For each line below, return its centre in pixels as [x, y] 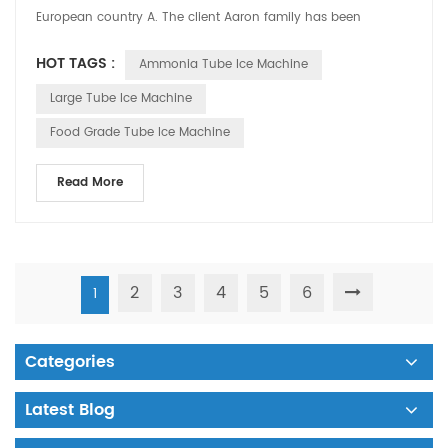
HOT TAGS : [75, 63]
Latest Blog [70, 410]
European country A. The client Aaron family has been [198, 17]
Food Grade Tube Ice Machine [140, 132]
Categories [70, 362]
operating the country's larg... [123, 41]
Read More [90, 182]
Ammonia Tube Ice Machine [223, 64]
